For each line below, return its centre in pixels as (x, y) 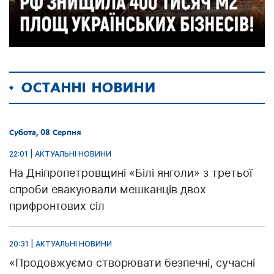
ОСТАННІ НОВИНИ (89, 88)
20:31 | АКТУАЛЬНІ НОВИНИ (61, 244)
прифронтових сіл (57, 206)
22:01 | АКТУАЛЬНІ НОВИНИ (60, 154)
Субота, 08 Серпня (45, 133)
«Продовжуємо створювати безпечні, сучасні (132, 263)
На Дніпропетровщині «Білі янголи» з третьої (131, 173)
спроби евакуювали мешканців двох (108, 190)
